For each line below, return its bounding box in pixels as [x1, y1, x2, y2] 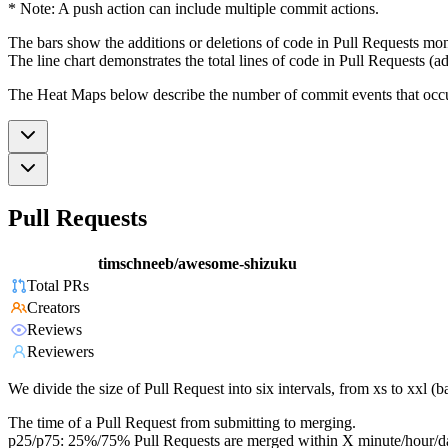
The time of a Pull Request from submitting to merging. [8, 414, 356, 432]
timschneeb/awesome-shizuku [98, 255, 297, 273]
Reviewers [27, 343, 94, 361]
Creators [27, 299, 80, 317]
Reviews [27, 321, 82, 339]
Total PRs [27, 277, 89, 295]
